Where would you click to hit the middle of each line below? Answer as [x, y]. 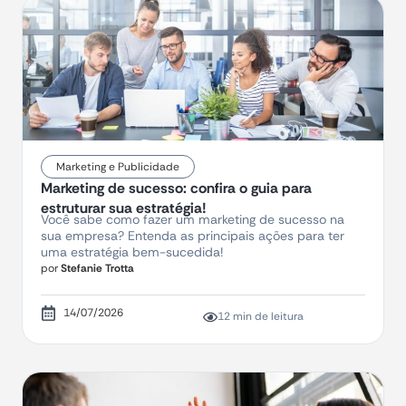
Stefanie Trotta [96, 269]
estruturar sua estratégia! [124, 208]
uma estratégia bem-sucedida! [132, 252]
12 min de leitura [261, 317]
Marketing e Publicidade [118, 167]
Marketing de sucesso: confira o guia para [176, 188]
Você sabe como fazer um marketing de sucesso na [193, 220]
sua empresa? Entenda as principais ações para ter [193, 236]
